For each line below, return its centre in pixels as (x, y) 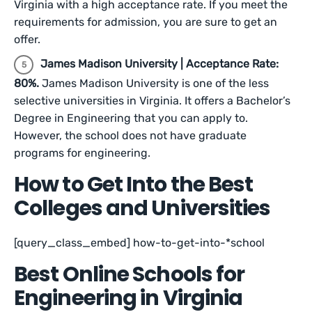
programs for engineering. (82, 153)
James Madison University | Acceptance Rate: (159, 64)
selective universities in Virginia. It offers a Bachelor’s (152, 101)
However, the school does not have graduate (130, 135)
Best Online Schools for (130, 274)
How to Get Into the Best (134, 185)
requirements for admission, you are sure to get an (146, 22)
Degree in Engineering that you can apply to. (131, 118)
